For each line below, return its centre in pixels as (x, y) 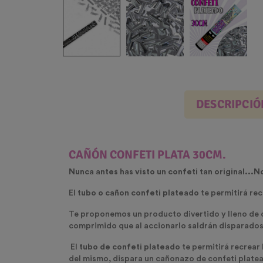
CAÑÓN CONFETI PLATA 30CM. (147, 155)
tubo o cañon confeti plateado (137, 193)
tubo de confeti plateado (130, 247)
